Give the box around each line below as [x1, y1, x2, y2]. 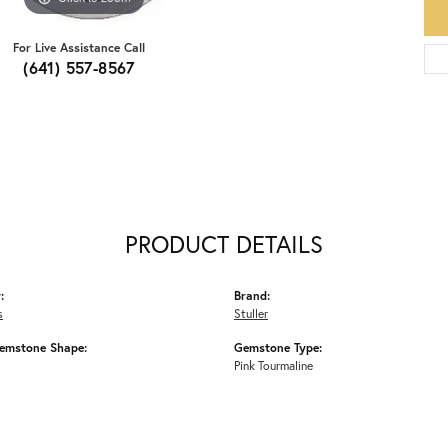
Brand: [234, 287, 270, 304]
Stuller [234, 305, 268, 322]
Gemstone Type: [234, 339, 322, 356]
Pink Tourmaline [234, 357, 313, 374]
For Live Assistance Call [13, 39, 145, 56]
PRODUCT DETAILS [125, 228, 323, 261]
